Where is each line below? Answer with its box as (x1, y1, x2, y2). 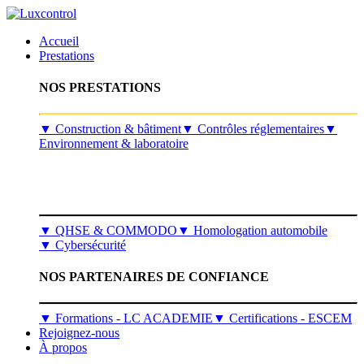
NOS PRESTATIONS (39, 80, 161, 95)
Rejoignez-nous (39, 325, 119, 340)
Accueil (39, 34, 79, 48)
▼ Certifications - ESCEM (213, 310, 352, 325)
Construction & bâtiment (52, 121, 181, 136)
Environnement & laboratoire (39, 136, 188, 150)
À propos (39, 340, 87, 354)
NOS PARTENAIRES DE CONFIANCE (39, 270, 269, 284)
